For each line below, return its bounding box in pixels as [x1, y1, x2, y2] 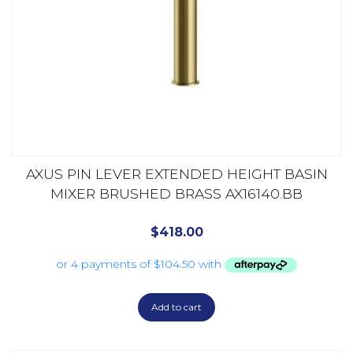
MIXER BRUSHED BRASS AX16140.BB [50, 184, 303, 202]
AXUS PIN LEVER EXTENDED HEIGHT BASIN [25, 165, 328, 182]
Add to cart [151, 301, 202, 314]
